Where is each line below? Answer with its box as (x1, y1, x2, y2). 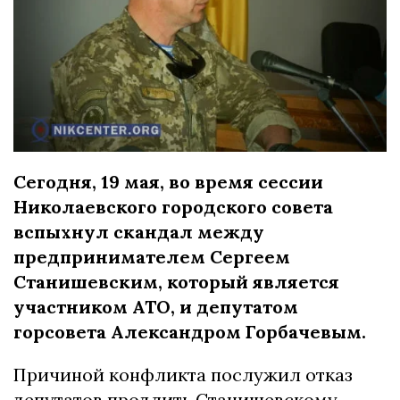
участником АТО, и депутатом (13, 295, 298, 318)
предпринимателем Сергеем (13, 245, 290, 268)
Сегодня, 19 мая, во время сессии (13, 170, 323, 193)
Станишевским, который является (13, 270, 339, 293)
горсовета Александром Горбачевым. (13, 320, 366, 343)
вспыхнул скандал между (13, 220, 264, 243)
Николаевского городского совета (13, 195, 333, 218)
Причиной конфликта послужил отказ (13, 362, 353, 386)
